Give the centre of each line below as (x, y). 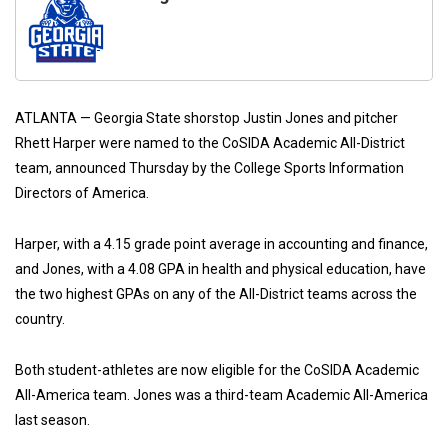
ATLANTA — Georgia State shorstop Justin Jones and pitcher (206, 117)
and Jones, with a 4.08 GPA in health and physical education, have (220, 268)
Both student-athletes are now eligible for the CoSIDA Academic (217, 369)
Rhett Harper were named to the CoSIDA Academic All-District (210, 142)
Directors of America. (82, 192)
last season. (52, 419)
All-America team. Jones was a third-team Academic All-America (221, 394)
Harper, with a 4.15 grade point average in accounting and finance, (221, 243)
